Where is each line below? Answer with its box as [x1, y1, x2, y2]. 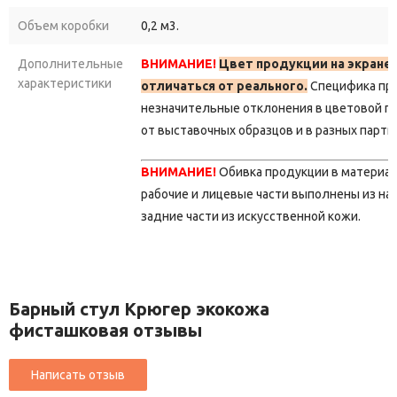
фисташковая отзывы [9, 320, 202, 341]
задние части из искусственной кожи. [141, 209, 361, 224]
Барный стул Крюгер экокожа [9, 299, 269, 320]
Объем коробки [18, 19, 109, 34]
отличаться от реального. [141, 79, 307, 94]
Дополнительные [18, 57, 123, 72]
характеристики [18, 76, 112, 91]
